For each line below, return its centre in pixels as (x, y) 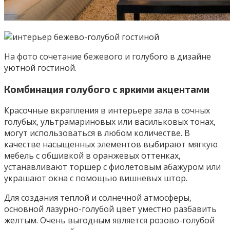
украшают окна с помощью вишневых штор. (96, 178)
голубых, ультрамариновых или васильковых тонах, (110, 121)
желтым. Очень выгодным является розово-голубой (109, 220)
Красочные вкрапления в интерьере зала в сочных (107, 110)
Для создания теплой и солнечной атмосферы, (98, 197)
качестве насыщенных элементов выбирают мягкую (111, 144)
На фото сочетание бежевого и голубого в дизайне (108, 57)
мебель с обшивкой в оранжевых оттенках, (92, 155)
